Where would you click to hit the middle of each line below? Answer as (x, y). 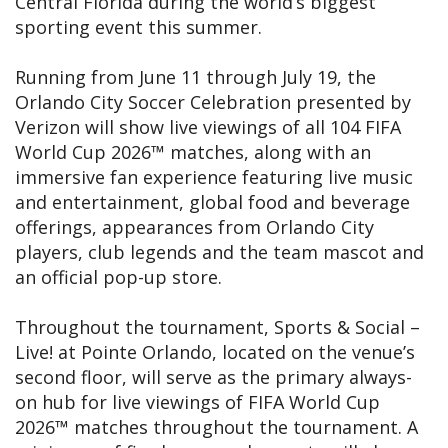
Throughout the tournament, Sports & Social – (217, 327)
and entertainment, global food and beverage (212, 202)
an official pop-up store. (118, 277)
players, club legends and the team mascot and (219, 252)
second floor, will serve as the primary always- (213, 377)
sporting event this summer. (138, 27)
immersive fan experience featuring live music (214, 177)
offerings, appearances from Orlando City (194, 227)
